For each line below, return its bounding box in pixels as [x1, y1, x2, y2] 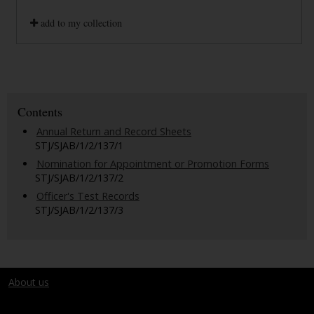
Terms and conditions [8, 292, 107, 306]
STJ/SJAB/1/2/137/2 [35, 170, 123, 184]
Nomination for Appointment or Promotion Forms [36, 156, 269, 170]
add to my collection [38, 15, 123, 29]
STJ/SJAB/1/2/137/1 [35, 138, 123, 152]
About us [8, 275, 49, 289]
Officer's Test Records [36, 189, 139, 203]
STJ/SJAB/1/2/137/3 [35, 203, 123, 217]
